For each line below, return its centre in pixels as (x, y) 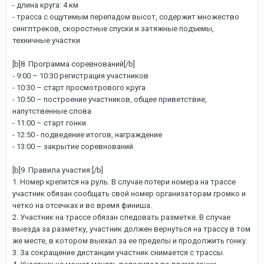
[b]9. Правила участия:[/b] (58, 170)
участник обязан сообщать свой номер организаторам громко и (129, 194)
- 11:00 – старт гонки (49, 123)
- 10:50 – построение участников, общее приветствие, (110, 99)
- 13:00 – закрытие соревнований (73, 146)
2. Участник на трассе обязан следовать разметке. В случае (121, 217)
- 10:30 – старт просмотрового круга (79, 88)
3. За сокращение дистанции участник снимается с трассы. (118, 253)
